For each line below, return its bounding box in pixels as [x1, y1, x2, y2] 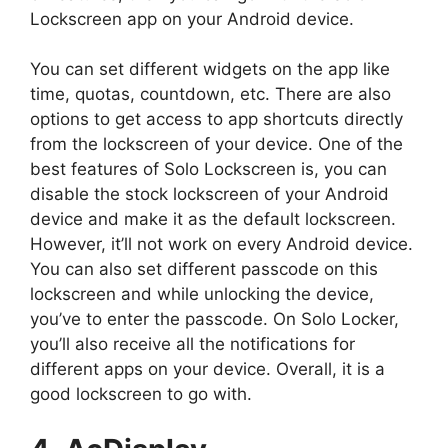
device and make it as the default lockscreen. [30, 209, 396, 230]
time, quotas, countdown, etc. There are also [30, 84, 391, 105]
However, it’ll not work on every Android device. [30, 234, 413, 255]
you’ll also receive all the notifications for [30, 334, 355, 355]
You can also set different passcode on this [30, 259, 378, 280]
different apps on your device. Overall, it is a [30, 359, 385, 380]
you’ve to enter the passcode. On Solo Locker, [30, 309, 399, 330]
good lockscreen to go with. [30, 384, 252, 405]
